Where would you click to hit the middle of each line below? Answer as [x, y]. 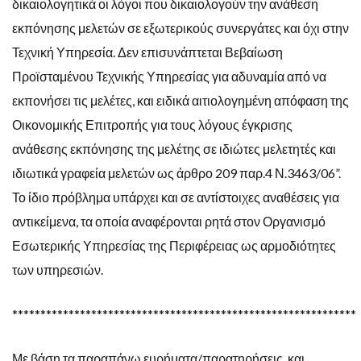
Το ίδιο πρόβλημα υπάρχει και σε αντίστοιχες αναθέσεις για [176, 197]
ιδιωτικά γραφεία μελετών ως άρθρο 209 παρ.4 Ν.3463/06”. [176, 172]
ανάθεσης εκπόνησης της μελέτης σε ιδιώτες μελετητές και [174, 148]
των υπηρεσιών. [58, 269]
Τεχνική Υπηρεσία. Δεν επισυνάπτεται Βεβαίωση [147, 52]
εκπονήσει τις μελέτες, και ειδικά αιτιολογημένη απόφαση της [180, 100]
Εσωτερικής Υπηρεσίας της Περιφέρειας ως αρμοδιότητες [174, 245]
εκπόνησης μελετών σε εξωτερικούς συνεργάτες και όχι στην [180, 27]
